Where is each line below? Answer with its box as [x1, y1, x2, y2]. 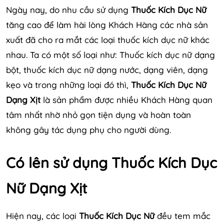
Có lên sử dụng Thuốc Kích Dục [6, 153, 217, 172]
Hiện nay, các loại [6, 210, 79, 221]
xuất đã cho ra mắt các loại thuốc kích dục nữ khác [6, 34, 209, 45]
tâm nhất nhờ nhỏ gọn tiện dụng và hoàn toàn [6, 109, 191, 120]
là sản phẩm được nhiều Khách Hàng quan [40, 94, 212, 105]
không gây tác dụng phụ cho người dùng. [6, 124, 171, 135]
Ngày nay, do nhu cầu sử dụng [6, 4, 131, 15]
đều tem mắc [154, 210, 210, 221]
